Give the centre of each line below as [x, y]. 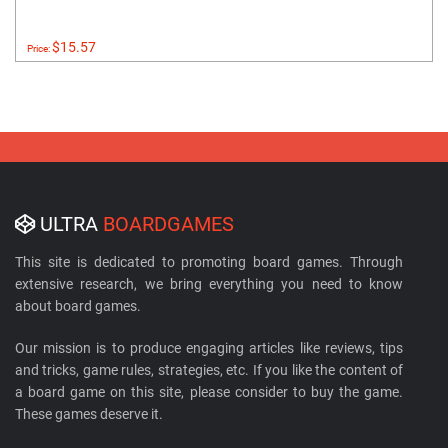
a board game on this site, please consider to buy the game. [209, 392]
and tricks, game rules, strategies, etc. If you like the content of [209, 370]
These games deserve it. [89, 414]
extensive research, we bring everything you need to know [209, 284]
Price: [39, 49]
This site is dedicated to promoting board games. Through [209, 262]
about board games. [78, 306]
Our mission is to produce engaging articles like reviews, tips [209, 348]
